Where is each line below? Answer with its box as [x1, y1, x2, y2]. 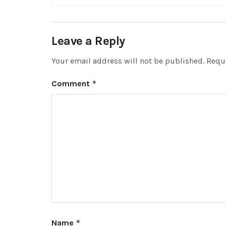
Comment [51, 79, 92, 88]
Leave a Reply [51, 34, 125, 48]
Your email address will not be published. [51, 56, 204, 66]
